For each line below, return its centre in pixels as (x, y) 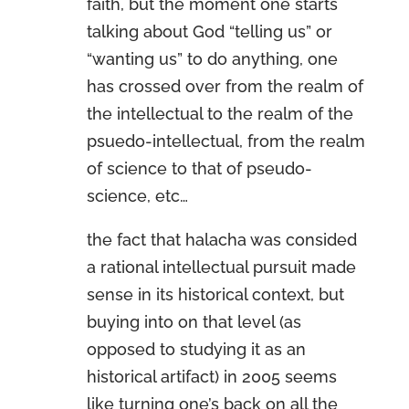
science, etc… (137, 196)
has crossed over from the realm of (225, 86)
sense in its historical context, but (215, 294)
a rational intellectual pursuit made (221, 267)
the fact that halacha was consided (221, 240)
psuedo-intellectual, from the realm (225, 141)
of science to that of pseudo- (199, 168)
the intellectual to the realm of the (220, 114)
